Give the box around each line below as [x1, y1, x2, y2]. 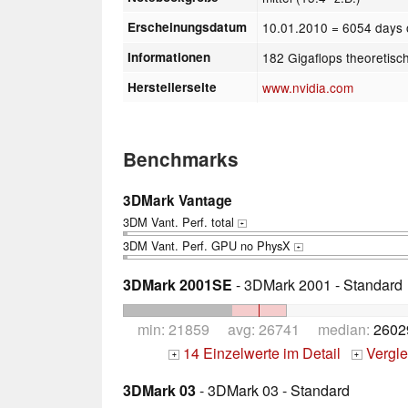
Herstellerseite [127, 77, 218, 96]
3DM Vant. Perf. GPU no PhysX [123, 236, 294, 254]
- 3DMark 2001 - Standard [232, 273, 403, 295]
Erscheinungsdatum [127, 17, 248, 36]
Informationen [127, 47, 211, 66]
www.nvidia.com [262, 77, 354, 97]
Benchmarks [123, 145, 239, 172]
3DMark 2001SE [123, 273, 232, 295]
